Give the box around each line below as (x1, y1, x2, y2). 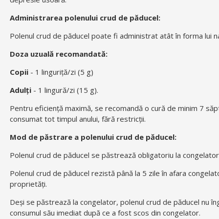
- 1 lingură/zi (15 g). (31, 85, 98, 95)
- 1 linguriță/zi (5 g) (28, 67, 93, 77)
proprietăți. (10, 179, 47, 189)
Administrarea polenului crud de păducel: (10, 13, 160, 23)
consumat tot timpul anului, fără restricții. (10, 114, 146, 124)
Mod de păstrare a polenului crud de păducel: (10, 132, 176, 142)
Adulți (10, 85, 31, 95)
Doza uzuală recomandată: (10, 49, 108, 59)
